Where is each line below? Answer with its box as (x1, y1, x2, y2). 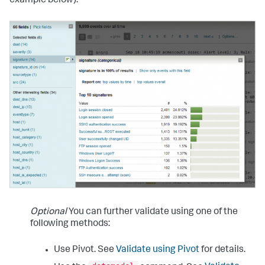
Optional (30, 207, 67, 217)
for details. (199, 245, 245, 255)
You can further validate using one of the (67, 207, 238, 217)
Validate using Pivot (116, 245, 199, 255)
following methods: (30, 219, 110, 229)
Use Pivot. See (54, 245, 116, 255)
